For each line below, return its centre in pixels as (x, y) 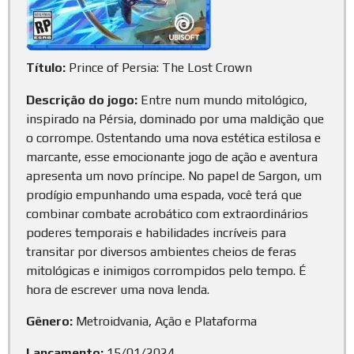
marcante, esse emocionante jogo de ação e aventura (172, 156)
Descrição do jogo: (82, 100)
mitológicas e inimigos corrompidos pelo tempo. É (166, 270)
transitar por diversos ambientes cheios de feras (161, 251)
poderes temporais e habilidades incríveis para (156, 232)
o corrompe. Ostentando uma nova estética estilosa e (173, 137)
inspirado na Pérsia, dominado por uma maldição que (175, 119)
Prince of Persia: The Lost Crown (159, 68)
